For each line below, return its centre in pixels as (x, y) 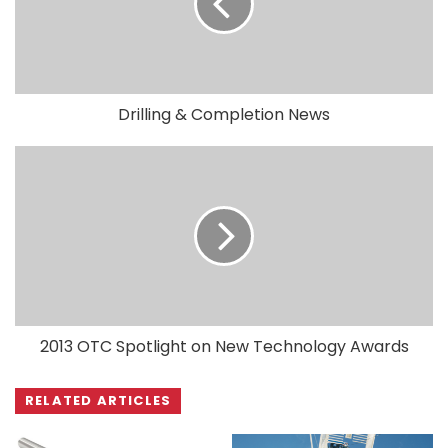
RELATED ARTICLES (98, 400)
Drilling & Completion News (224, 114)
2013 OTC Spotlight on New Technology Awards (224, 346)
